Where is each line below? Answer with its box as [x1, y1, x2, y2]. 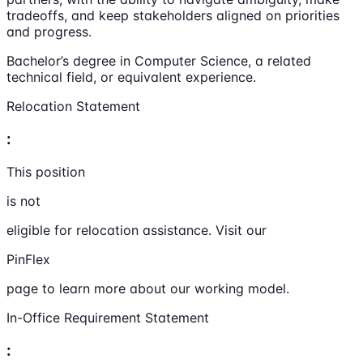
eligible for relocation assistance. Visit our [6, 221, 267, 238]
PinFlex [6, 250, 50, 267]
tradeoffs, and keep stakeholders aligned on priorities [6, 7, 340, 24]
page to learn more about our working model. [6, 280, 289, 297]
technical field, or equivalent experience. [6, 69, 256, 86]
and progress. [6, 23, 92, 41]
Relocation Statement [6, 98, 140, 115]
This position [6, 163, 85, 180]
